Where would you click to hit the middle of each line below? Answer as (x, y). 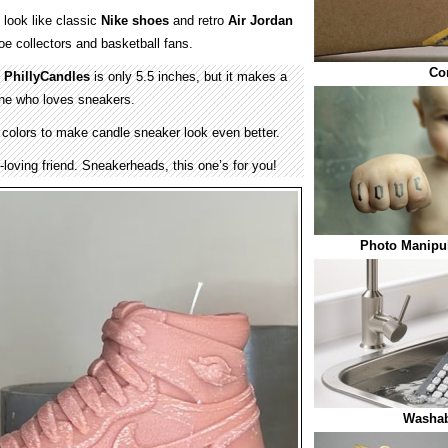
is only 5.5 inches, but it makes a (188, 76)
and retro (198, 20)
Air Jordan (260, 20)
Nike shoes (135, 20)
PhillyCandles (47, 76)
